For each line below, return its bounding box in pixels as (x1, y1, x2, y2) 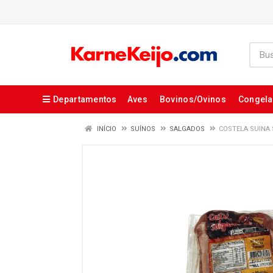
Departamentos (53, 94, 117, 104)
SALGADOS (169, 125, 205, 133)
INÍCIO (95, 125, 116, 133)
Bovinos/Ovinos (159, 94, 226, 104)
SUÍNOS (130, 125, 155, 133)
